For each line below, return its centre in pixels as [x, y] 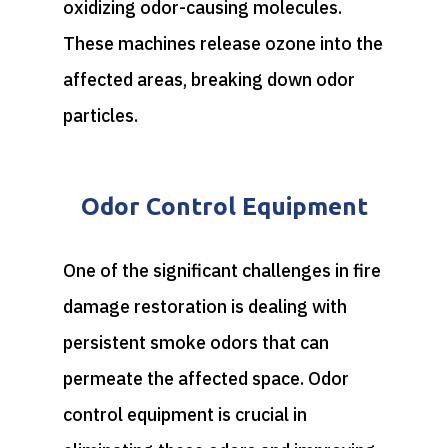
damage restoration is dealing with [204, 306]
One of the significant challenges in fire [221, 270]
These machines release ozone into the [222, 43]
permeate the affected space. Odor [205, 378]
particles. [100, 115]
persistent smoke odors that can [195, 342]
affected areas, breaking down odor [208, 79]
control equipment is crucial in [184, 414]
